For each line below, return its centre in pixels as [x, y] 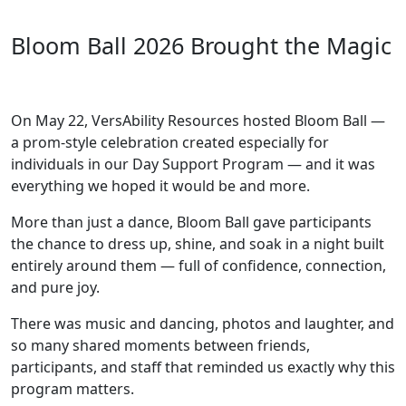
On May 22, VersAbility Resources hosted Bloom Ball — [198, 120]
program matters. [72, 388]
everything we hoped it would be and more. [160, 185]
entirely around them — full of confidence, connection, [198, 265]
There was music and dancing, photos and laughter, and [203, 323]
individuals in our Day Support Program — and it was [193, 164]
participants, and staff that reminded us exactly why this [203, 367]
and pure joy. [55, 287]
